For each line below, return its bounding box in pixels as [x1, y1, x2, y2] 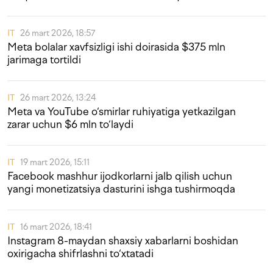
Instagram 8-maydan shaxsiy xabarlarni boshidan [7, 235, 238, 247]
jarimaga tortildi [7, 54, 81, 66]
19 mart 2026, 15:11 [20, 157, 90, 168]
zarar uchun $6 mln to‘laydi [7, 118, 133, 130]
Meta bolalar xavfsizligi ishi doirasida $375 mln [7, 41, 225, 53]
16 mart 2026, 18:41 [20, 222, 92, 232]
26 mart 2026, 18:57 [20, 28, 95, 38]
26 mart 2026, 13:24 [20, 93, 96, 103]
